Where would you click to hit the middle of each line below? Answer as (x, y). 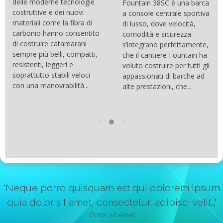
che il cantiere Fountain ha (165, 55)
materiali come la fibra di (52, 23)
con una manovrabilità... (50, 86)
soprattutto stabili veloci (51, 75)
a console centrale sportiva (166, 13)
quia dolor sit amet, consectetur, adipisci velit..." (111, 203)
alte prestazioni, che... (157, 86)
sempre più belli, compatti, (55, 54)
